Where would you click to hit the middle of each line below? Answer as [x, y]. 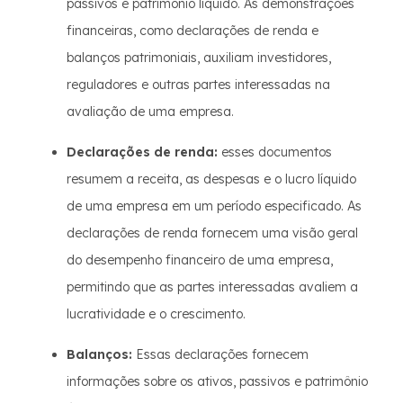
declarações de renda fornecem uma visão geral [212, 233]
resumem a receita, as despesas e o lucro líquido [211, 179]
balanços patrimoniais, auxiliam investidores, [199, 58]
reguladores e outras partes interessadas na [198, 85]
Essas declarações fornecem [220, 354]
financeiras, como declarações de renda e [193, 31]
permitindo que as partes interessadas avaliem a [212, 287]
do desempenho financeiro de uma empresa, [200, 260]
